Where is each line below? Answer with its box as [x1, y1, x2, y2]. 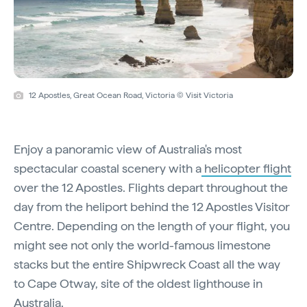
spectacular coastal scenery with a [14, 160, 201, 175]
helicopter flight [201, 160, 291, 175]
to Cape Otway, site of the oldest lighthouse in [14, 275, 262, 291]
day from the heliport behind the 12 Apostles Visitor [14, 199, 290, 214]
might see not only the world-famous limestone [14, 237, 271, 252]
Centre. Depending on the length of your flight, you [14, 218, 290, 233]
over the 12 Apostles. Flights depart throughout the [14, 180, 288, 195]
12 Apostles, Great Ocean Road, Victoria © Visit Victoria [29, 90, 233, 100]
